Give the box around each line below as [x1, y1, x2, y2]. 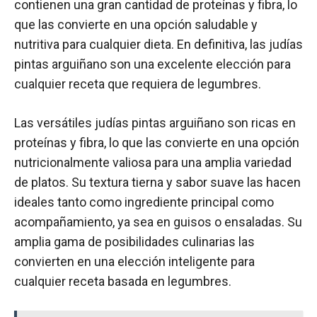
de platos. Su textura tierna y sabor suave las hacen [14, 174, 301, 190]
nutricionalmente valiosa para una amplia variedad [14, 154, 292, 170]
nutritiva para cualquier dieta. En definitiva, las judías [14, 36, 303, 52]
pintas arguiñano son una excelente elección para [14, 56, 291, 71]
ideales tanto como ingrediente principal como [14, 194, 274, 209]
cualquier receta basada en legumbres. [14, 273, 231, 289]
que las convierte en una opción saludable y [14, 16, 258, 32]
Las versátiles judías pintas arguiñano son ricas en [14, 115, 296, 130]
